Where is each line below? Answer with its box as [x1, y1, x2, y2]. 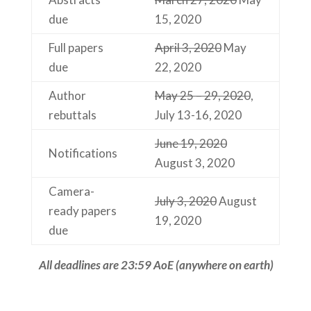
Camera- [48, 184, 94, 199]
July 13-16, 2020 [154, 108, 242, 123]
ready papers [48, 203, 117, 219]
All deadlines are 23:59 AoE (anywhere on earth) [39, 258, 274, 273]
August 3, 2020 [154, 155, 235, 171]
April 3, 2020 [154, 40, 221, 56]
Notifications [48, 146, 117, 161]
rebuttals [48, 108, 96, 123]
